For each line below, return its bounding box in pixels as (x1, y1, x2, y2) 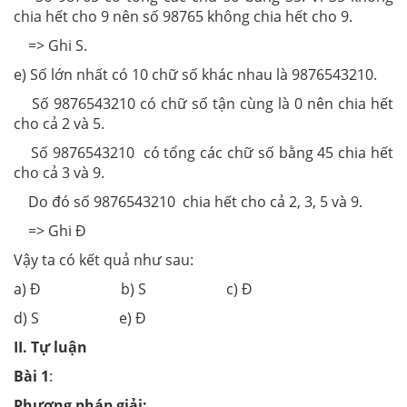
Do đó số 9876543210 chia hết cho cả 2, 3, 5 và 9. (14, 191, 362, 212)
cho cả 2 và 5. (14, 113, 104, 134)
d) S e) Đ (14, 307, 146, 328)
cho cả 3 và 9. (14, 162, 104, 183)
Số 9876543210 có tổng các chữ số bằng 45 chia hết (14, 142, 393, 163)
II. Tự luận (14, 336, 87, 357)
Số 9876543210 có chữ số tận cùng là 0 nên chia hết (14, 93, 393, 114)
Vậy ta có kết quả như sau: (14, 249, 194, 270)
